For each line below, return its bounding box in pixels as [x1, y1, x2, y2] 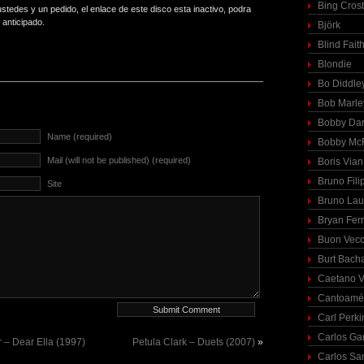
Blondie [318, 58, 352, 70]
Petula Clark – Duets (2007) [132, 336, 255, 348]
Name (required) [47, 132, 112, 141]
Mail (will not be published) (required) [47, 155, 191, 165]
